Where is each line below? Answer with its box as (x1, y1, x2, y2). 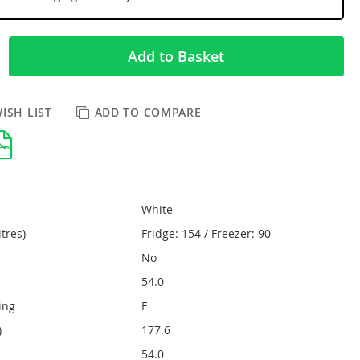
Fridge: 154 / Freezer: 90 (141, 225, 272, 241)
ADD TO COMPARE (94, 104, 202, 120)
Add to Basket (128, 46, 225, 66)
